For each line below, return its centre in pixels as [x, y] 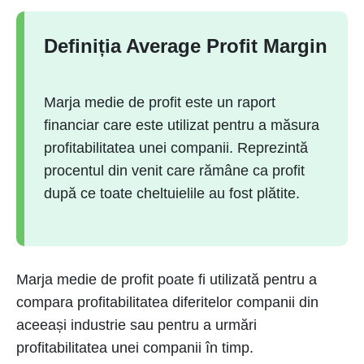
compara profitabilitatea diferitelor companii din [167, 302]
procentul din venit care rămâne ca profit [174, 171]
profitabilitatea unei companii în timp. [135, 348]
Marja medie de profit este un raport [160, 102]
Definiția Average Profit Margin [186, 46]
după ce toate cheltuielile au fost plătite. [174, 193]
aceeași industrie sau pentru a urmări [136, 325]
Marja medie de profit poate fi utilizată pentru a [167, 279]
